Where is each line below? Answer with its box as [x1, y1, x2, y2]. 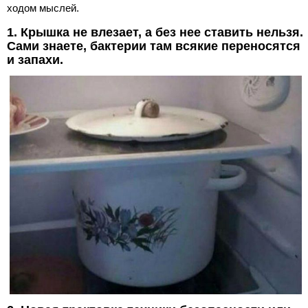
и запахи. [7, 53, 63, 67]
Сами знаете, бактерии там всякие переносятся [7, 39, 300, 53]
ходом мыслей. [7, 2, 79, 14]
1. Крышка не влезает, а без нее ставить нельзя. [7, 25, 303, 39]
